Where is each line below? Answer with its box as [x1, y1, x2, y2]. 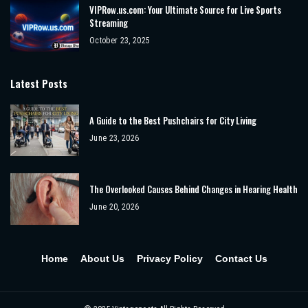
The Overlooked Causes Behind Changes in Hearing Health [89, 182, 298, 197]
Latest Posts [10, 75, 67, 91]
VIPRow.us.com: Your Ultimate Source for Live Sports [89, 2, 281, 16]
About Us [80, 253, 124, 264]
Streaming [89, 15, 128, 30]
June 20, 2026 [89, 202, 140, 212]
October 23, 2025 [89, 35, 151, 45]
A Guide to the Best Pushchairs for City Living [89, 113, 256, 128]
